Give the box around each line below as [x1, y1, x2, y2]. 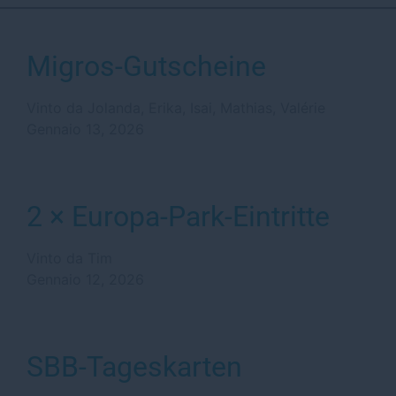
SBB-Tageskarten [27, 350, 242, 384]
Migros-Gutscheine [27, 49, 266, 83]
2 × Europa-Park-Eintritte [27, 200, 330, 233]
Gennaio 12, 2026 [27, 270, 144, 288]
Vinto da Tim [27, 249, 112, 267]
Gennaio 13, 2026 [27, 120, 144, 138]
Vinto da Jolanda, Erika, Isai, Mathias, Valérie [27, 99, 325, 117]
